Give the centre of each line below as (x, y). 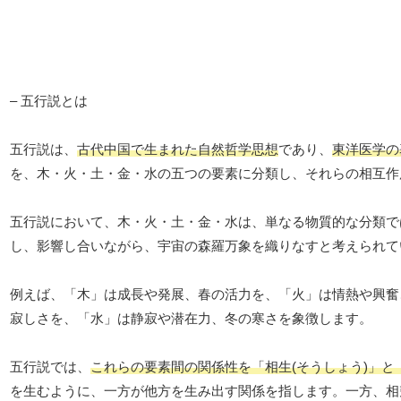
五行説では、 (50, 367)
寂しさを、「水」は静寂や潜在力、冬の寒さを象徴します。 (191, 319)
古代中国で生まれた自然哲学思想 (178, 149)
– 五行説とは (49, 101)
